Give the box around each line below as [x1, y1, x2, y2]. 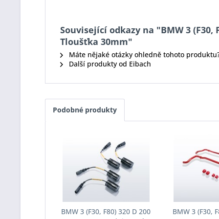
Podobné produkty [53, 105, 117, 114]
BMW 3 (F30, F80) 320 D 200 [61, 207, 151, 216]
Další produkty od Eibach [67, 59, 151, 68]
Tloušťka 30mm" [60, 36, 132, 47]
